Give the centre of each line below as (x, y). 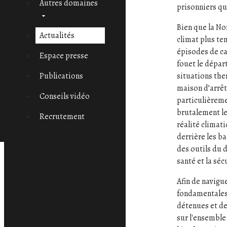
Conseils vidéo (64, 96)
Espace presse (64, 56)
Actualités (57, 35)
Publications (61, 76)
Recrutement (62, 117)
